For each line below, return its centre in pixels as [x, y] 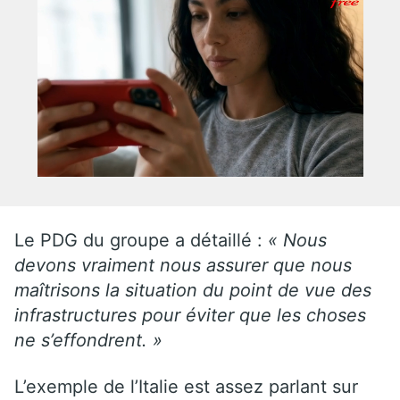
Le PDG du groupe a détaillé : [141, 240]
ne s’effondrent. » [88, 340]
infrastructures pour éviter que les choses [190, 315]
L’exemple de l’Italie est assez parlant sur [186, 386]
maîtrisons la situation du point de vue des [193, 290]
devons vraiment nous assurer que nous [183, 265]
